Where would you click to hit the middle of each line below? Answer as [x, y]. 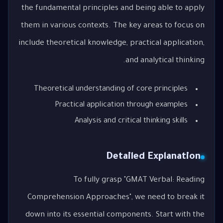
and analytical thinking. [165, 61]
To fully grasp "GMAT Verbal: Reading [139, 181]
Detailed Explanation [153, 157]
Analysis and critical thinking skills [131, 121]
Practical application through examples [121, 106]
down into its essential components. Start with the [115, 216]
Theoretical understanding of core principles [111, 90]
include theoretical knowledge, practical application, [111, 43]
